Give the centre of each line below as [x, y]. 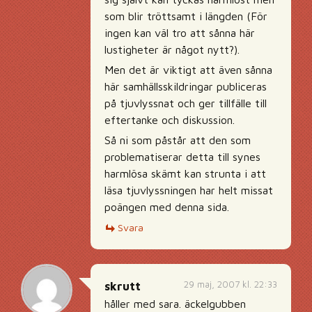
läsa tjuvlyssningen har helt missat [189, 190]
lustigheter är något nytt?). [172, 49]
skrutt [123, 286]
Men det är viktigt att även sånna [188, 70]
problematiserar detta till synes [182, 157]
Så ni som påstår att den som [178, 140]
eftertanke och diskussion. [170, 120]
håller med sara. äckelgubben [175, 304]
